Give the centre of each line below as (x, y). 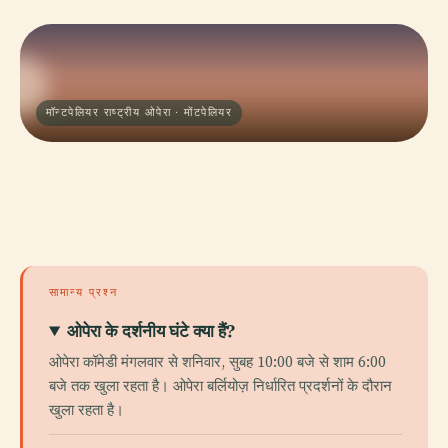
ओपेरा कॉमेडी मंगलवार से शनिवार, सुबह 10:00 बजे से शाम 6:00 (217, 361)
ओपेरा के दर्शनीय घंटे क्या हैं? (151, 330)
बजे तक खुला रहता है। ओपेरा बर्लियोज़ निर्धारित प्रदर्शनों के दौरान (220, 385)
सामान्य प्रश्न (83, 292)
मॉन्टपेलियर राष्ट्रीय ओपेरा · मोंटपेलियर (139, 112)
